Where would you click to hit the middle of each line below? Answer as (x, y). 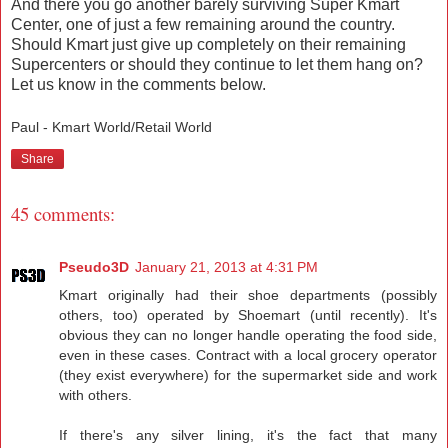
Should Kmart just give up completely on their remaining (208, 44)
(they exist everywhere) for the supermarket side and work (248, 374)
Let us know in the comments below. (138, 84)
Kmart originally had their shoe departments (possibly (248, 294)
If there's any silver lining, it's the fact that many (248, 434)
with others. (95, 394)
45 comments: (63, 214)
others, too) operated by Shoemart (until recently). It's (248, 314)
